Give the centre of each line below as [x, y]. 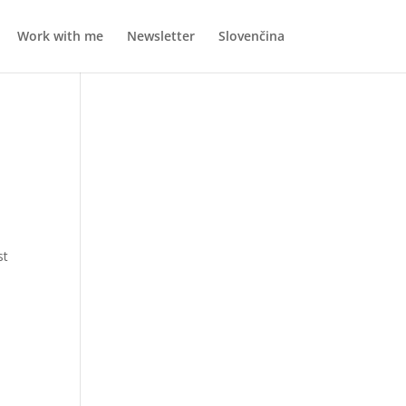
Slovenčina [251, 36]
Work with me [60, 36]
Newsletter [160, 36]
